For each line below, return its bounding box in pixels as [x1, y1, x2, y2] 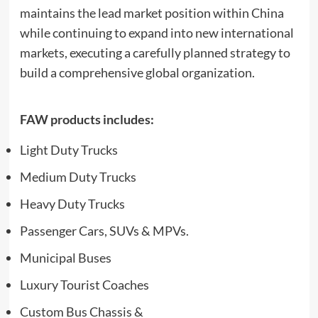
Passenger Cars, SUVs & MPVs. [19, 223, 189, 239]
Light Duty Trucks [19, 142, 118, 158]
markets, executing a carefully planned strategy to [19, 45, 290, 61]
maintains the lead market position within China [19, 5, 284, 21]
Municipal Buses [19, 250, 111, 266]
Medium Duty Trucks [19, 169, 136, 185]
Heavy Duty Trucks [19, 196, 125, 212]
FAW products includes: [19, 111, 154, 128]
